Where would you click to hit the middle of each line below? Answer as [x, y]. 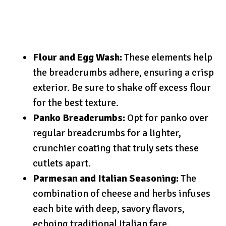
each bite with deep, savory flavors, [109, 208]
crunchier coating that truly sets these [116, 148]
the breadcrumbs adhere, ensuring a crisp [123, 72]
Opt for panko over [167, 118]
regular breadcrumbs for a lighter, [107, 133]
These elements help [167, 57]
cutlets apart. [62, 163]
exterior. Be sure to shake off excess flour [122, 87]
